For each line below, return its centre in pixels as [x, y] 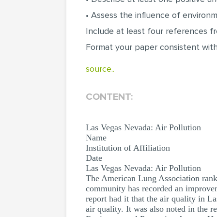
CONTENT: [109, 97]
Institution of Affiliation [128, 148]
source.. [100, 69]
